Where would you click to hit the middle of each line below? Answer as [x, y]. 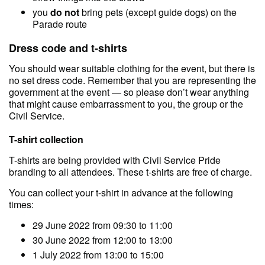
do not [65, 12]
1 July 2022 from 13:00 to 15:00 [98, 254]
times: [21, 204]
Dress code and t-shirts [68, 48]
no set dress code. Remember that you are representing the [132, 80]
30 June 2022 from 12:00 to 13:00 [103, 240]
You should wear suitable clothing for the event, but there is [132, 68]
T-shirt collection [46, 139]
